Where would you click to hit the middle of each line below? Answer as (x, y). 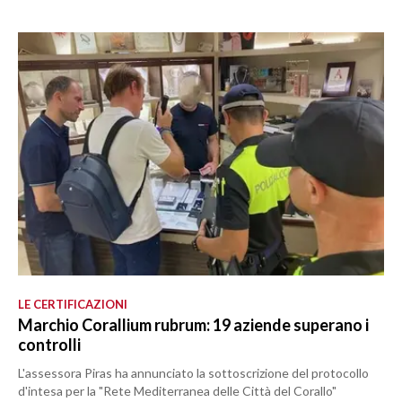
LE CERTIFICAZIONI (73, 304)
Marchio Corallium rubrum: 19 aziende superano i (193, 324)
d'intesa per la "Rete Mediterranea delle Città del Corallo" (177, 390)
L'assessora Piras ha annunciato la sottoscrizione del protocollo (193, 372)
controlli (49, 344)
